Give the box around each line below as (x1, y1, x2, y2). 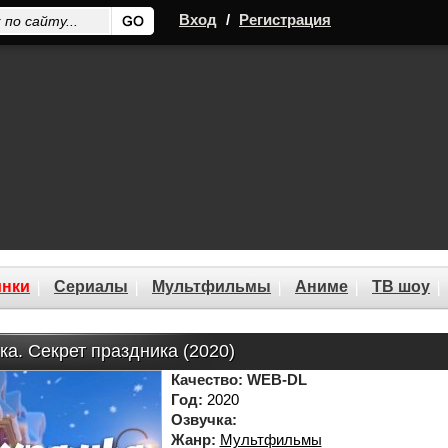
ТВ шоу (372, 278, 430, 295)
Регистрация (239, 11, 331, 28)
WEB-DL (246, 371, 307, 388)
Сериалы (54, 278, 128, 295)
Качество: (170, 371, 243, 388)
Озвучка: (170, 411, 237, 428)
